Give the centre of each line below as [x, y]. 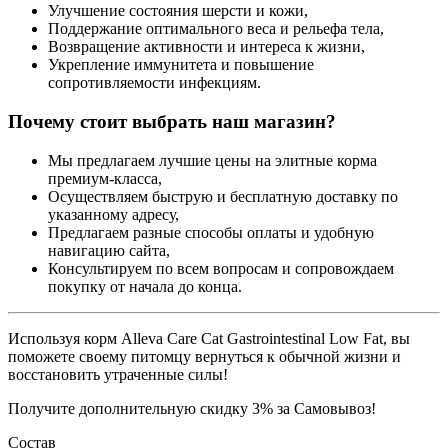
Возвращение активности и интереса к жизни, [206, 47]
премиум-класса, [105, 178]
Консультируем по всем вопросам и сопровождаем [221, 268]
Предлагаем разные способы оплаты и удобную [211, 232]
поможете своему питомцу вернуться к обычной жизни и [204, 356]
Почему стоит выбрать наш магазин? [172, 122]
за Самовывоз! [324, 408]
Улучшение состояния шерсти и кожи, [178, 11]
